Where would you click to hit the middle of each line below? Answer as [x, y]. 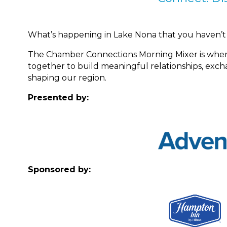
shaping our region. [67, 78]
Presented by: [58, 98]
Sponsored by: [59, 170]
